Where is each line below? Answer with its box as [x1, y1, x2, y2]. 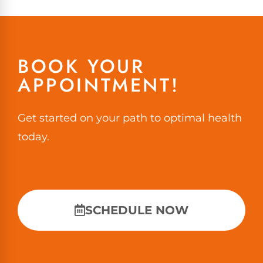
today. [18, 130, 49, 143]
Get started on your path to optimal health [18, 111, 242, 124]
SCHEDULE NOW [85, 203, 188, 218]
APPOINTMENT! [18, 71, 180, 99]
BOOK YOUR [18, 52, 145, 80]
